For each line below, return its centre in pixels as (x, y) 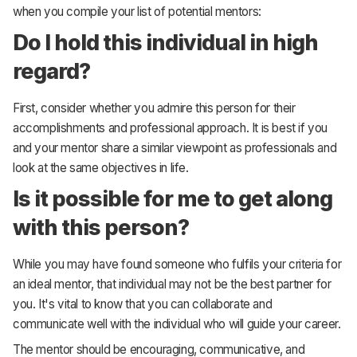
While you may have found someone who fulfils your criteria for (177, 264)
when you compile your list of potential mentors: (137, 12)
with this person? (101, 227)
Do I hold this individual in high (166, 42)
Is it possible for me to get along (173, 198)
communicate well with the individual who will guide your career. (177, 324)
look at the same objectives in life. (101, 168)
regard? (52, 71)
